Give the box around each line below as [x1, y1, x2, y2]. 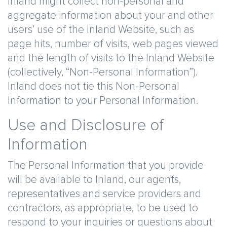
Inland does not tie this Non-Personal [8, 81, 179, 92]
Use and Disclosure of [8, 118, 164, 134]
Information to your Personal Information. [8, 95, 198, 106]
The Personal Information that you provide [8, 160, 204, 171]
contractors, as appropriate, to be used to [8, 203, 198, 213]
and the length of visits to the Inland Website [8, 53, 214, 63]
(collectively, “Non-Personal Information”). [8, 67, 198, 78]
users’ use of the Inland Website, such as [8, 24, 194, 35]
